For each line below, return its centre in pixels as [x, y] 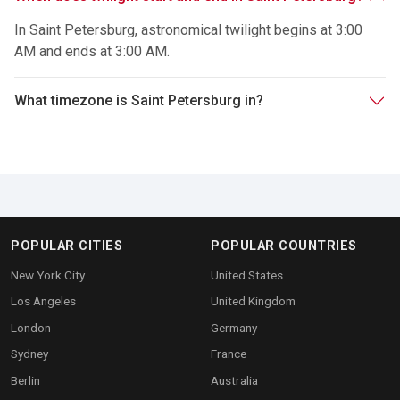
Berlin [25, 381]
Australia [234, 381]
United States [247, 275]
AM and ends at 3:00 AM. [92, 51]
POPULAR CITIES [67, 246]
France [229, 354]
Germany [234, 327]
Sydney [29, 354]
